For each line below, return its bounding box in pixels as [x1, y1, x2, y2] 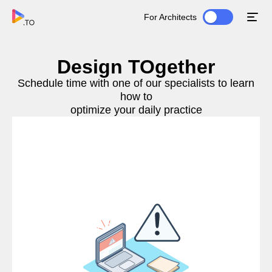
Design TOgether [57, 56, 215, 78]
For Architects [144, 12, 197, 22]
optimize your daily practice [70, 104, 202, 116]
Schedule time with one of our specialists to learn [18, 77, 254, 89]
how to [120, 90, 152, 103]
